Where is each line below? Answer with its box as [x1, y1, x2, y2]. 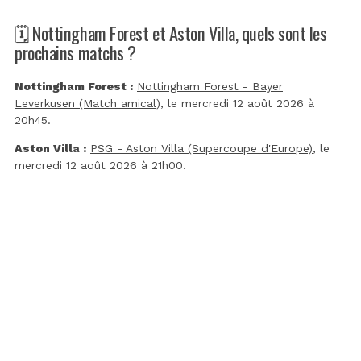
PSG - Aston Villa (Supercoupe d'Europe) [90, 142, 313, 156]
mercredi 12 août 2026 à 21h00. [15, 159, 186, 172]
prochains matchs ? [15, 39, 136, 66]
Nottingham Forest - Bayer [137, 80, 283, 93]
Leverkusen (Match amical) [15, 97, 160, 110]
